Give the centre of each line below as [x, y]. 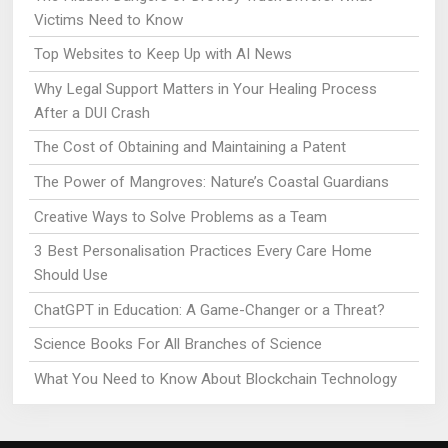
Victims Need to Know [108, 19]
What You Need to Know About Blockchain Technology [215, 378]
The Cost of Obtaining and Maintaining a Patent [189, 147]
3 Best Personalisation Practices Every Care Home [202, 251]
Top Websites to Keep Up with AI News [162, 54]
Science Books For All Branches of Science [177, 344]
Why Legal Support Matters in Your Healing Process [205, 88]
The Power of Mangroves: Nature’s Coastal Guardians [211, 181]
